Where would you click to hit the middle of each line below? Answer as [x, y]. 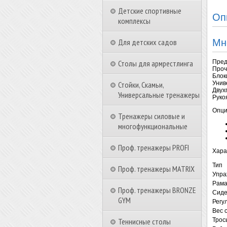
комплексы [134, 21]
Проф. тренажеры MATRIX [156, 169]
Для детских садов [147, 42]
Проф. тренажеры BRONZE [157, 190]
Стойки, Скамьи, [141, 85]
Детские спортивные [150, 11]
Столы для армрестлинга [156, 63]
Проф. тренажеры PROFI [154, 147]
